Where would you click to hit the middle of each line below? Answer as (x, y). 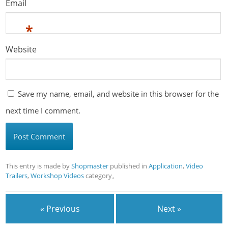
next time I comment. (43, 111)
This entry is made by (39, 166)
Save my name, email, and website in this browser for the (119, 94)
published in (129, 166)
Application (166, 166)
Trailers (17, 176)
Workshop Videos (58, 176)
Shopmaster (90, 166)
